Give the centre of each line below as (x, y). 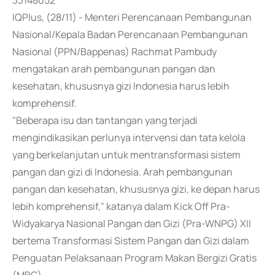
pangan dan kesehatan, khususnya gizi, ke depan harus (136, 189)
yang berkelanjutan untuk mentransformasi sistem (126, 155)
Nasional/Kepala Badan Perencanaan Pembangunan (130, 34)
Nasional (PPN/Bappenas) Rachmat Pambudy (114, 52)
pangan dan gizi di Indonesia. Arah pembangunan (122, 172)
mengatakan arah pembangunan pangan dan (114, 69)
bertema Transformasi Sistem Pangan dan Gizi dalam (131, 241)
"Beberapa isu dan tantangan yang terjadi (105, 120)
